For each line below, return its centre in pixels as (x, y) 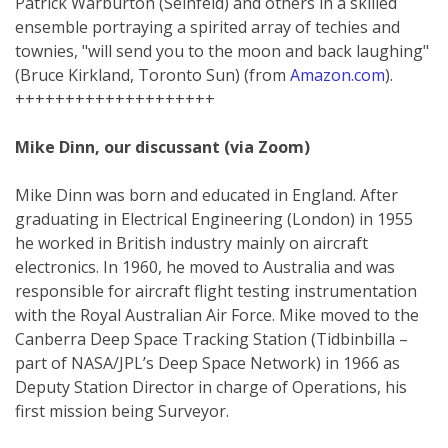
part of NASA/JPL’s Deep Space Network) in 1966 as (207, 362)
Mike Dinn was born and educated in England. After (206, 194)
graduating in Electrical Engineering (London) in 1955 (214, 218)
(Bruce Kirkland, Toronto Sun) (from (152, 74)
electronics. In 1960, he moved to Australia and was (205, 266)
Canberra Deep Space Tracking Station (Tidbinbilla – (211, 338)
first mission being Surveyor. (122, 410)
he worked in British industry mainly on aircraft (191, 242)
